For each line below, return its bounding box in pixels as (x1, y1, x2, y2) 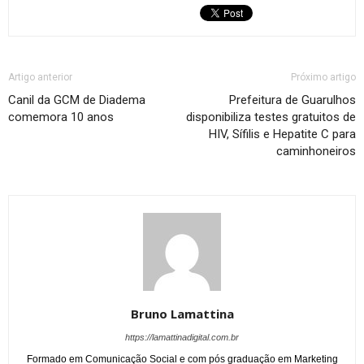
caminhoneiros (276, 144, 356, 159)
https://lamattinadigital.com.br (125, 332, 239, 343)
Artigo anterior (8, 71, 72, 84)
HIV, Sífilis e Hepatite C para (209, 127, 356, 142)
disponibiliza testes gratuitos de (186, 110, 356, 125)
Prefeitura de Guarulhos (229, 93, 356, 108)
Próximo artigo (291, 71, 356, 84)
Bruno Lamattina (130, 305, 234, 323)
